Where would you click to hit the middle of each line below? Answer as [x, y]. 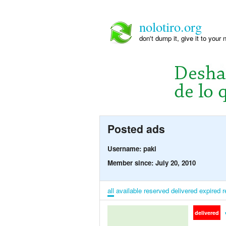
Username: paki [132, 149]
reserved [156, 191]
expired [210, 191]
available [129, 191]
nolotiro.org [171, 26]
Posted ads [136, 129]
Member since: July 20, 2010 [152, 163]
